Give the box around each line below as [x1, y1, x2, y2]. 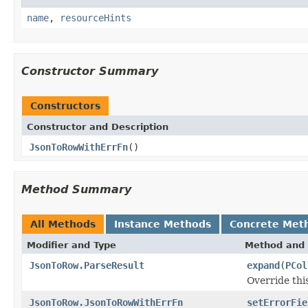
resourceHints [60, 12, 131, 23]
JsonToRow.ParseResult [29, 259, 144, 271]
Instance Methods [114, 218, 211, 230]
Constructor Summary [21, 64, 158, 78]
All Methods [30, 218, 96, 230]
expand [247, 259, 280, 271]
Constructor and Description [27, 121, 168, 132]
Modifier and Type [27, 239, 116, 250]
